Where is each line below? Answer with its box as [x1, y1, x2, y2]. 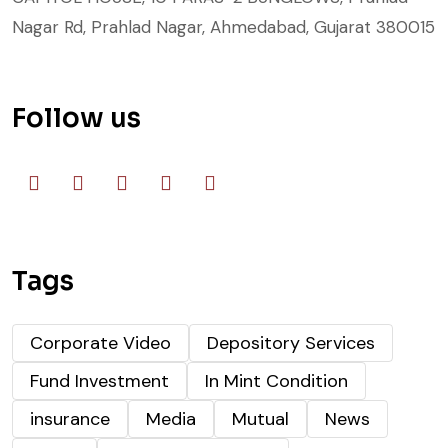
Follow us [12, 101, 141, 135]
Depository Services [207, 330, 375, 355]
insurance [30, 406, 110, 431]
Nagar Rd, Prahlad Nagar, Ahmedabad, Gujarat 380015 [12, 15, 435, 38]
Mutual [232, 406, 289, 431]
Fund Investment [30, 368, 169, 393]
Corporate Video [30, 330, 171, 355]
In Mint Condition [205, 368, 348, 393]
